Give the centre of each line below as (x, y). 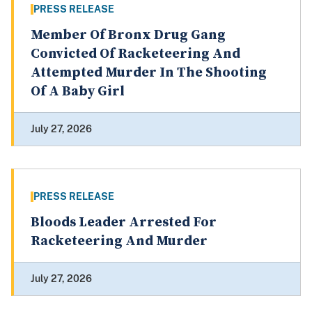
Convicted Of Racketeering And (135, 54)
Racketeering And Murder (119, 242)
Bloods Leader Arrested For (124, 223)
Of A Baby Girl (78, 92)
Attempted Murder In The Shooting (149, 73)
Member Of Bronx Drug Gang (128, 36)
